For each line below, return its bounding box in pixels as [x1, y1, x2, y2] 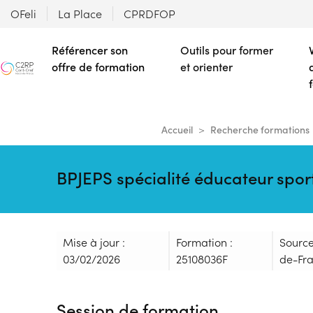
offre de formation [52, 59, 145, 74]
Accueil [161, 123, 193, 136]
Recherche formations [210, 123, 310, 136]
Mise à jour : [62, 234, 125, 249]
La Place [58, 6, 102, 21]
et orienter [180, 59, 233, 74]
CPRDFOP [124, 6, 175, 21]
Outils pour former [180, 43, 273, 57]
